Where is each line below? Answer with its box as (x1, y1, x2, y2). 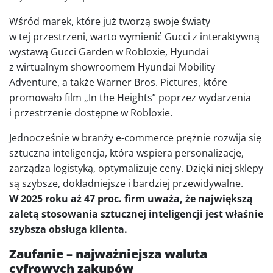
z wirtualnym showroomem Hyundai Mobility (9, 60, 215, 74)
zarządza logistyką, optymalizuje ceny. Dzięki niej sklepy (9, 161, 263, 175)
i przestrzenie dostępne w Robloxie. (9, 106, 172, 120)
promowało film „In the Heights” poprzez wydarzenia (9, 91, 251, 105)
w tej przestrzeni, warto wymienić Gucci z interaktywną (9, 30, 260, 44)
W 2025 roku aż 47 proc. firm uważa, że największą (9, 192, 253, 206)
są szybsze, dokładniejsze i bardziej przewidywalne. (9, 177, 243, 191)
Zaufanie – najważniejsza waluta (9, 246, 207, 263)
